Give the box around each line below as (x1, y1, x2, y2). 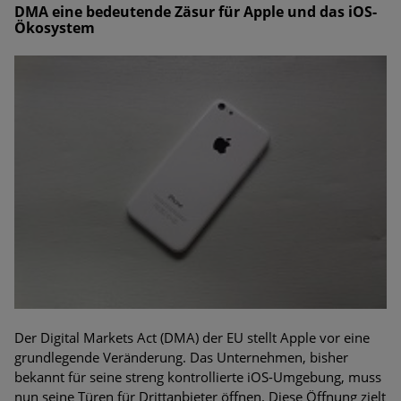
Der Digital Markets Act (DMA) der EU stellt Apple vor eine (14, 328, 370, 346)
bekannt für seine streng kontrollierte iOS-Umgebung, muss (14, 367, 381, 386)
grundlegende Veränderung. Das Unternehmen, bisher (14, 347, 348, 366)
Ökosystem (14, 17, 95, 38)
